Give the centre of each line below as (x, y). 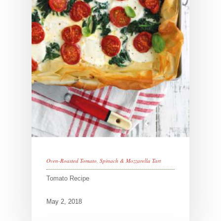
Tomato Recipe (68, 179)
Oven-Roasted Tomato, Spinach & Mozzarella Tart (104, 161)
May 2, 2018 (64, 202)
